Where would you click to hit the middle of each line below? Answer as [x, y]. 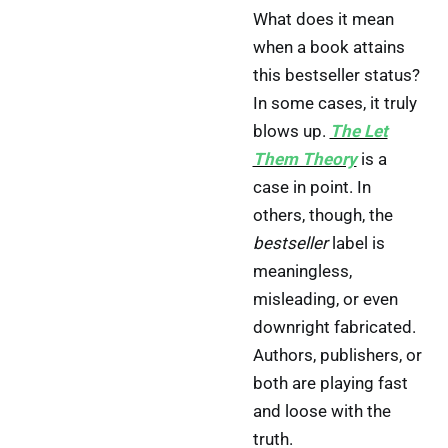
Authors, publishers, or [337, 355]
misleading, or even [325, 299]
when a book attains [328, 47]
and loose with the [321, 411]
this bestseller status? [336, 75]
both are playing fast [330, 383]
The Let [358, 131]
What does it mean [323, 19]
